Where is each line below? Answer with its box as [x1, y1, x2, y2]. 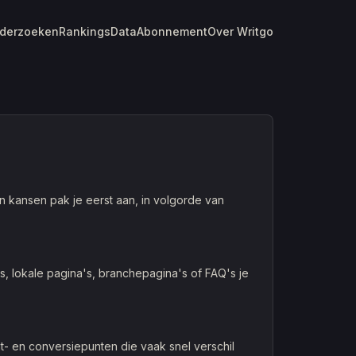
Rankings [59, 25, 110, 38]
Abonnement [137, 25, 207, 38]
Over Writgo [207, 25, 273, 38]
